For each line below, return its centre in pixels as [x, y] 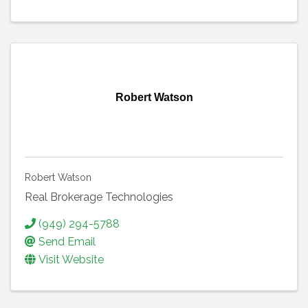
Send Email [67, 241]
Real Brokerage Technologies [99, 197]
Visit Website [71, 259]
